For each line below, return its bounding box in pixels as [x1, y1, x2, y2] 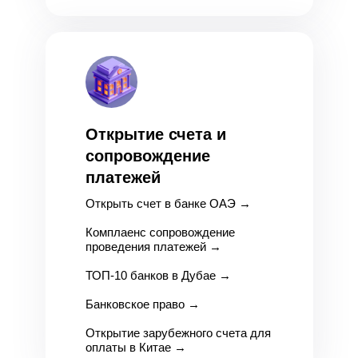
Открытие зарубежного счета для [85, 326, 271, 340]
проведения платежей [85, 240, 206, 253]
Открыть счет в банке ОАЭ [85, 197, 236, 210]
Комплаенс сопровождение [85, 225, 235, 239]
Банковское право [85, 297, 185, 311]
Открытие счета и [85, 125, 226, 143]
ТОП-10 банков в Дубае [85, 268, 216, 282]
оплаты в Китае [85, 340, 171, 354]
